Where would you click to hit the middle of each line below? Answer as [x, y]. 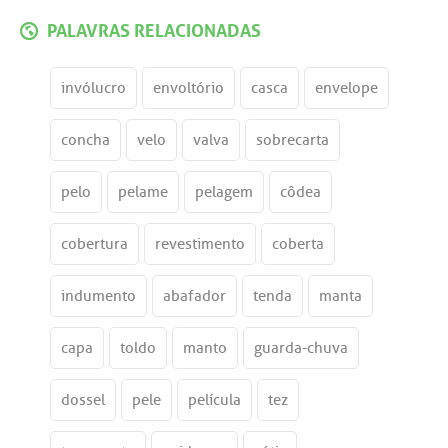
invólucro [93, 88]
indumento [98, 296]
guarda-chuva [301, 348]
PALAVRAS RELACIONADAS [152, 28]
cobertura [94, 244]
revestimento [200, 244]
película [214, 400]
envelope [346, 88]
